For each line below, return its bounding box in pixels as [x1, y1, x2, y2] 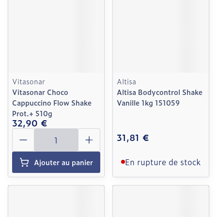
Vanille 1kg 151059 [117, 97, 180, 108]
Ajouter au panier [34, 157, 93, 167]
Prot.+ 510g [12, 108, 52, 118]
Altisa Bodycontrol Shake [117, 87, 202, 97]
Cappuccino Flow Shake [12, 97, 92, 108]
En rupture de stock [125, 156, 201, 168]
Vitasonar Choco [12, 87, 68, 97]
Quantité [12, 127, 46, 139]
